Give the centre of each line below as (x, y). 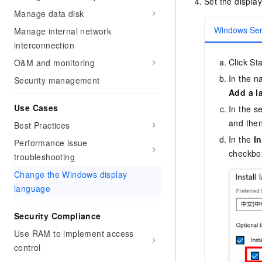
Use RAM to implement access (74, 233)
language (32, 188)
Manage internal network (63, 31)
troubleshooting (45, 157)
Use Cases (36, 108)
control (27, 247)
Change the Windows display (71, 174)
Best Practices (42, 125)
